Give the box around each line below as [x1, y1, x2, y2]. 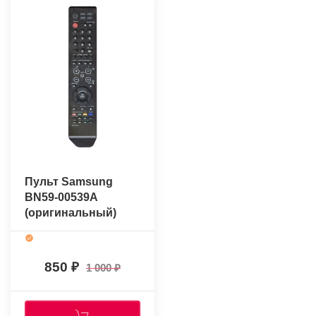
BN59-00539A [25, 191, 97, 204]
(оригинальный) [25, 207, 116, 219]
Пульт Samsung [25, 176, 113, 188]
